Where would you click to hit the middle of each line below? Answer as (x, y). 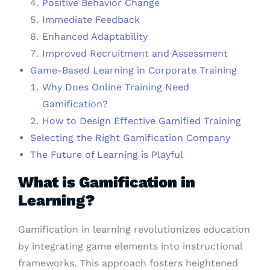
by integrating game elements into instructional (130, 246)
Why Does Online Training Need (116, 87)
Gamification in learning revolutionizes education (134, 230)
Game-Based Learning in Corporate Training (133, 71)
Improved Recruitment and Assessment (135, 54)
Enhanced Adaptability (95, 37)
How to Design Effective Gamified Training (142, 121)
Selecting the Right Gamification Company (130, 138)
